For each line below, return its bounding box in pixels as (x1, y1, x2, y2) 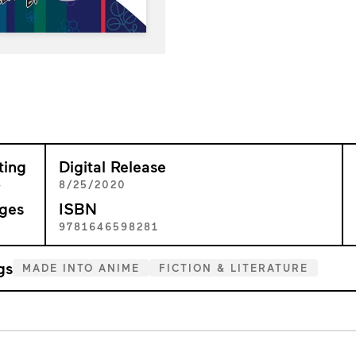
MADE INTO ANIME (22, 261, 140, 275)
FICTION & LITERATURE (159, 261, 308, 275)
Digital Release (59, 156, 166, 176)
